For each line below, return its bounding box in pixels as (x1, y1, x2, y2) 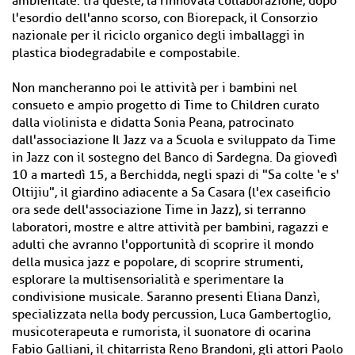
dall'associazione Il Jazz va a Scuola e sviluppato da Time (12, 132, 336, 148)
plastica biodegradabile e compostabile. (12, 45, 240, 61)
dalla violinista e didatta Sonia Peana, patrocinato (12, 115, 294, 131)
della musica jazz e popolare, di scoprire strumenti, (12, 254, 303, 270)
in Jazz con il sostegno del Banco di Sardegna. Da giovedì (12, 150, 338, 166)
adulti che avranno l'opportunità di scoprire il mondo (12, 237, 314, 253)
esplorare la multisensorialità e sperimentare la (12, 272, 284, 288)
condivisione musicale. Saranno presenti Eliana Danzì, (12, 289, 319, 305)
